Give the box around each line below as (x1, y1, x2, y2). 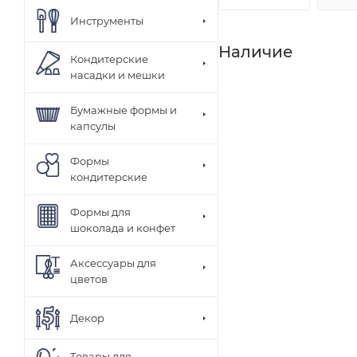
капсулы (70, 120, 116, 132)
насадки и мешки (70, 69, 165, 81)
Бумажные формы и (70, 104, 177, 116)
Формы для (70, 206, 131, 218)
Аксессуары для (70, 257, 156, 269)
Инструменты (70, 14, 143, 27)
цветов (70, 273, 108, 285)
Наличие (218, 41, 293, 61)
